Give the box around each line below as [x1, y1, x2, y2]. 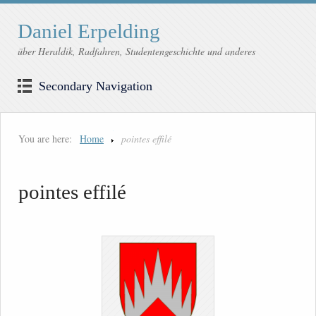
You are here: [18, 132, 72, 146]
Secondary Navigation [39, 79, 152, 94]
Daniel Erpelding [18, 20, 160, 43]
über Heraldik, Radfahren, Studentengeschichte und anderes [18, 44, 255, 59]
